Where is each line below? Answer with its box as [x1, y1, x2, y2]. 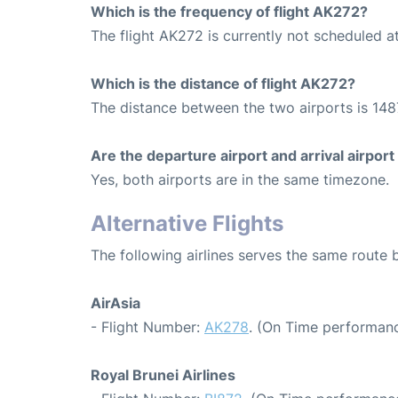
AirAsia [91, 293, 140, 312]
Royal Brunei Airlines [91, 365, 235, 384]
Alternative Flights [91, 210, 283, 236]
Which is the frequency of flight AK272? [91, 2, 368, 20]
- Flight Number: [91, 317, 204, 336]
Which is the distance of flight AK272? [91, 74, 355, 92]
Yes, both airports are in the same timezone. [91, 170, 389, 188]
